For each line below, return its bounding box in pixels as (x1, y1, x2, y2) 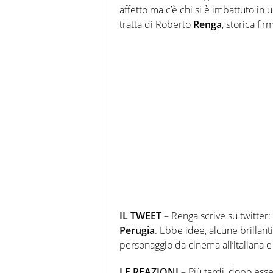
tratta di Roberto (119, 17, 193, 31)
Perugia (119, 223, 155, 237)
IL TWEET (119, 208, 161, 222)
